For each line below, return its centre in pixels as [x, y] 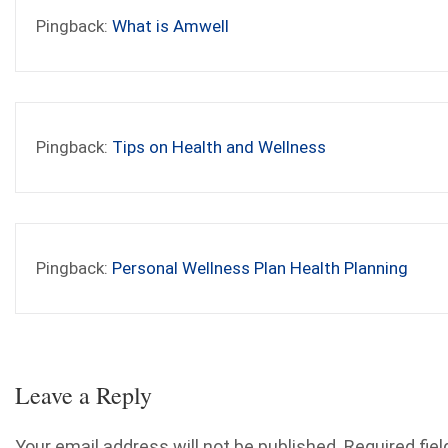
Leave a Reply [83, 395]
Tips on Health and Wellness [219, 147]
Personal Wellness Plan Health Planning [260, 268]
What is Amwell [170, 26]
